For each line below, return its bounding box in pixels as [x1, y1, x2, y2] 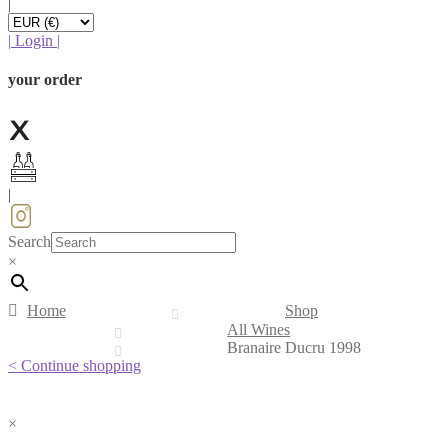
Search [8, 233, 51, 251]
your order [8, 71, 82, 89]
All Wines [227, 321, 291, 339]
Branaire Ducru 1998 [227, 339, 362, 357]
